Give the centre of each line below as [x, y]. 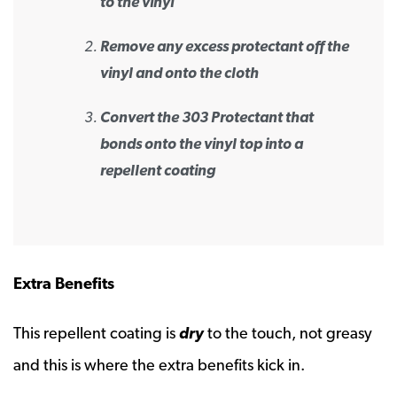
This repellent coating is [96, 332]
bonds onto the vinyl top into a [202, 143]
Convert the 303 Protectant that [207, 117]
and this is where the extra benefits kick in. [159, 364]
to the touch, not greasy [288, 332]
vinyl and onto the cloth [179, 72]
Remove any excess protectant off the [225, 46]
